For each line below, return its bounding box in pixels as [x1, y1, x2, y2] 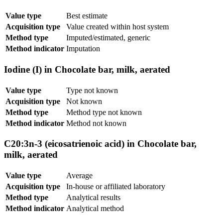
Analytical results [66, 193, 120, 202]
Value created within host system [66, 22, 169, 31]
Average [66, 171, 93, 180]
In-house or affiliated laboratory [66, 182, 165, 191]
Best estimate [66, 11, 108, 20]
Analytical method [66, 204, 124, 213]
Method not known [66, 118, 126, 127]
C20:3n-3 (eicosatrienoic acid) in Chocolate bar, [4, 138, 197, 149]
